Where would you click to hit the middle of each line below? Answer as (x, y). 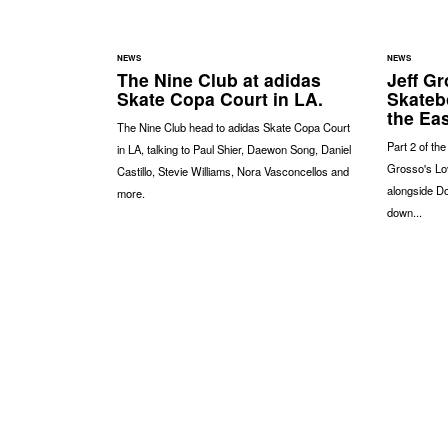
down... (404, 211)
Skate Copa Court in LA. (220, 98)
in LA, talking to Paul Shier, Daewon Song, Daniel (234, 148)
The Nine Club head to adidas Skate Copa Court (233, 126)
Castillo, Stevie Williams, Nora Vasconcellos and (233, 170)
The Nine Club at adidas (219, 79)
